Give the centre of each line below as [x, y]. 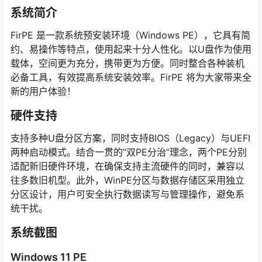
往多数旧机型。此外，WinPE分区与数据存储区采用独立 [127, 180]
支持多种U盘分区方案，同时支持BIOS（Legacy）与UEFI [130, 138]
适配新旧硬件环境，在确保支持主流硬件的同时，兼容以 [127, 166]
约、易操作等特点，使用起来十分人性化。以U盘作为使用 [131, 49]
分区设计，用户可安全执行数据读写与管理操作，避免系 [127, 194]
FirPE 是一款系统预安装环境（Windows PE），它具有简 [130, 35]
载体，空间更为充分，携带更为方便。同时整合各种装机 [127, 63]
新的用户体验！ [43, 91]
